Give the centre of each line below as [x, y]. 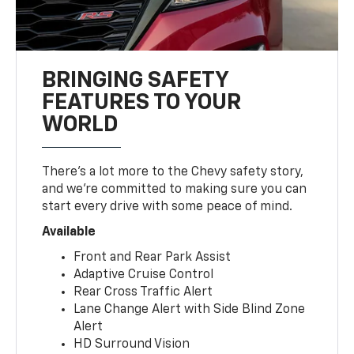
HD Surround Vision [132, 344]
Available [69, 232]
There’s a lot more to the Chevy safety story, [173, 172]
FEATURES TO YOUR [142, 102]
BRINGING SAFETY [136, 80]
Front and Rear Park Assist [153, 257]
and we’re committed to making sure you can [175, 189]
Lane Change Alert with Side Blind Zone [190, 309]
